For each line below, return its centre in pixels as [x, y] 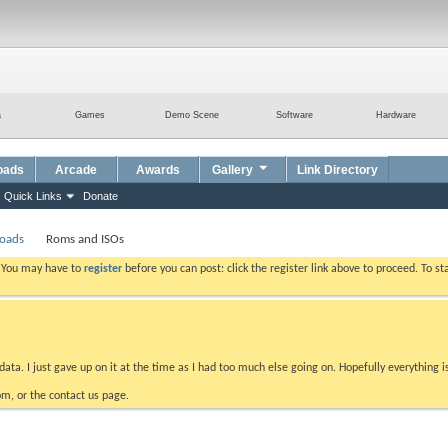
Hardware [396, 115]
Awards [158, 170]
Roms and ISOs [85, 239]
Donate [100, 196]
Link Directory [337, 170]
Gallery [232, 170]
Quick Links [33, 196]
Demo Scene [192, 115]
